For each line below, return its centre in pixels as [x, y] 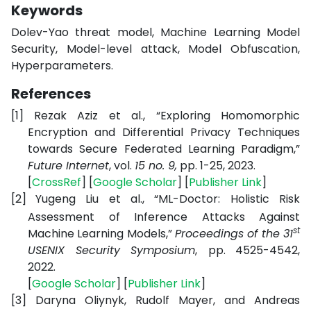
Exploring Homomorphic [230, 116]
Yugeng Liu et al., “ [97, 199]
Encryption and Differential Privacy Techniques [164, 132]
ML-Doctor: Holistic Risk [229, 199]
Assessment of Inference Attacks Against [164, 217]
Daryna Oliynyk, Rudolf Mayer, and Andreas [167, 300]
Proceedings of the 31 [234, 234]
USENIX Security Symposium [111, 250]
